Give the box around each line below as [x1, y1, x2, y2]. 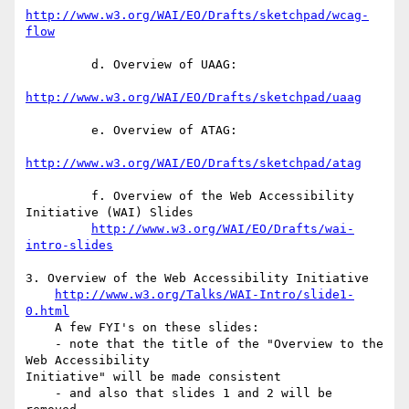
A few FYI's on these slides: [26, 320, 55, 335]
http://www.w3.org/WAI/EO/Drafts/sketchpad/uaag [26, 90, 362, 105]
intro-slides [26, 238, 113, 253]
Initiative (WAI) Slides [26, 205, 194, 220]
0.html [26, 304, 69, 319]
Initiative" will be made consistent [26, 370, 281, 384]
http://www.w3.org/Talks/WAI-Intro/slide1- [55, 288, 354, 302]
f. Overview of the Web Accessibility [26, 189, 91, 204]
